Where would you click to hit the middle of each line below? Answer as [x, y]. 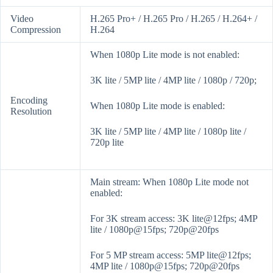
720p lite [107, 143]
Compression [36, 30]
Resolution [31, 112]
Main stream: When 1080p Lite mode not [169, 182]
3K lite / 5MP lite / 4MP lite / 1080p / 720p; [173, 80]
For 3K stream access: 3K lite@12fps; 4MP [174, 219]
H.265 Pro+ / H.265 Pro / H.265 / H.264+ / [174, 19]
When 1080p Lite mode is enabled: [158, 106]
